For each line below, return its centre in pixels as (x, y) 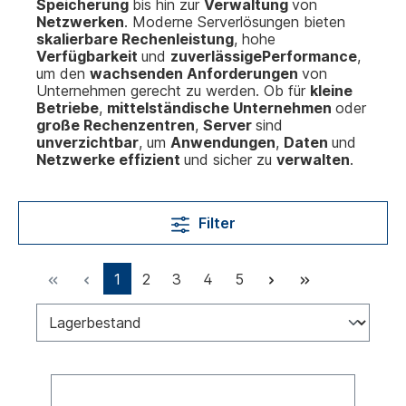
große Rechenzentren (116, 125)
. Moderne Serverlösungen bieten (235, 22)
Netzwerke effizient (110, 159)
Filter (215, 223)
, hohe (255, 39)
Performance (309, 56)
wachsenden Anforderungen (196, 73)
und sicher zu (230, 159)
